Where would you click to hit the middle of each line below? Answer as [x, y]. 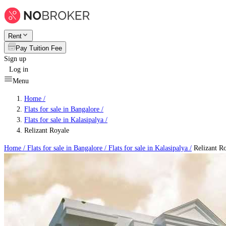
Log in [19, 69]
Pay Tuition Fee [39, 48]
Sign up [15, 59]
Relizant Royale [47, 130]
